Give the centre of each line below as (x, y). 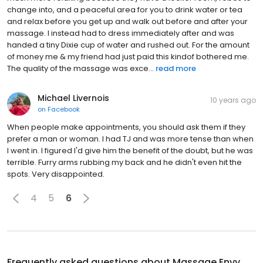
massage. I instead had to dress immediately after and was (121, 33)
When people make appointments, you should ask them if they (126, 127)
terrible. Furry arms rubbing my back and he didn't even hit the (124, 162)
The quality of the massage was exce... (80, 68)
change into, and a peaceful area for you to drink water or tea (125, 9)
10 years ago (233, 100)
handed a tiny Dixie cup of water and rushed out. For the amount (128, 45)
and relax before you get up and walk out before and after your (127, 21)
